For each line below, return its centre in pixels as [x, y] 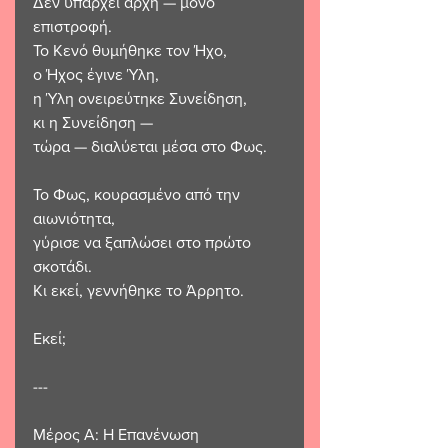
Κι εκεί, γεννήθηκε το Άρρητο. [138, 291]
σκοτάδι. [62, 267]
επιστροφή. [72, 27]
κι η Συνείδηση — [93, 123]
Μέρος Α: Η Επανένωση [116, 435]
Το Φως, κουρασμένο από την [138, 195]
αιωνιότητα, [74, 219]
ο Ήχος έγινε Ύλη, [96, 75]
